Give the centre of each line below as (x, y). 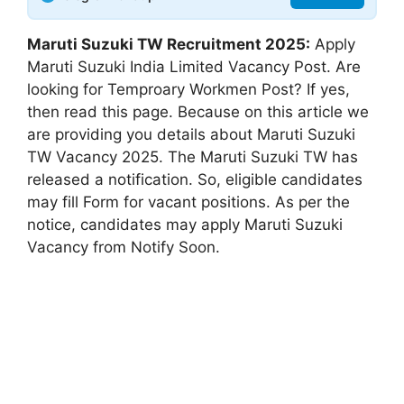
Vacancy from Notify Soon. (124, 247)
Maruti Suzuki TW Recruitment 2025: (169, 44)
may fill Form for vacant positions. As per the (188, 202)
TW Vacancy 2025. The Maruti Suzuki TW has (193, 156)
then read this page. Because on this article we (198, 111)
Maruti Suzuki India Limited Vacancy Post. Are (194, 66)
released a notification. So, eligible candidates (195, 179)
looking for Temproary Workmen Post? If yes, (188, 89)
